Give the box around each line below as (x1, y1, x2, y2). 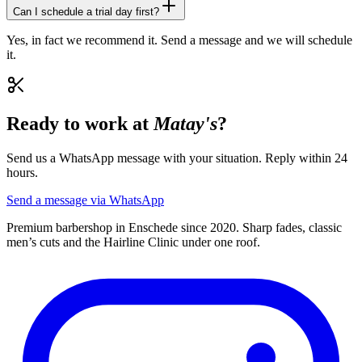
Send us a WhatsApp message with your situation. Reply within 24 (6, 151, 347, 166)
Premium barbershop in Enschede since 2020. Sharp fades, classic (6, 221, 342, 235)
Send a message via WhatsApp (6, 193, 164, 208)
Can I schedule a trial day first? (13, 5, 159, 18)
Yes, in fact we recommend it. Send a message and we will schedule (6, 32, 352, 47)
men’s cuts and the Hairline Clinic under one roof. (6, 235, 260, 250)
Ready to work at (6, 113, 154, 135)
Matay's (154, 113, 217, 135)
